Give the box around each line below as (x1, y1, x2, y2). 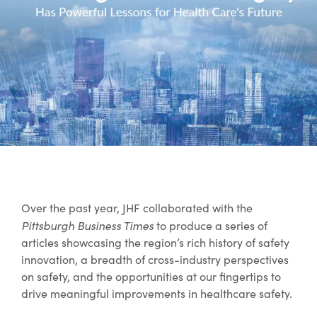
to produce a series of (156, 217, 267, 233)
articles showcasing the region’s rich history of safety (21, 234, 289, 250)
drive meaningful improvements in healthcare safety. (21, 285, 292, 301)
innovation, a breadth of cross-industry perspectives (21, 251, 289, 267)
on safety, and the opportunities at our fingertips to (21, 268, 281, 284)
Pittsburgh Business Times (21, 217, 156, 233)
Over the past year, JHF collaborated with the (21, 200, 253, 215)
